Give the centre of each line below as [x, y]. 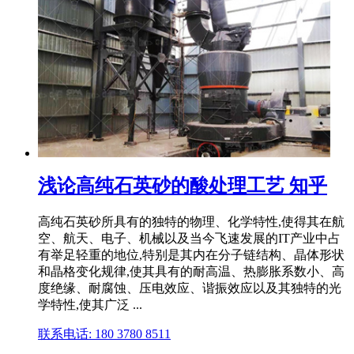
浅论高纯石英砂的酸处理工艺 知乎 [183, 185]
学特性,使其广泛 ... [90, 304]
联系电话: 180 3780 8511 [104, 333]
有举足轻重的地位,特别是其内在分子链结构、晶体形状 [191, 254]
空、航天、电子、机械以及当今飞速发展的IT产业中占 [189, 238]
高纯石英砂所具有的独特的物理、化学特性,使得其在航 [191, 221]
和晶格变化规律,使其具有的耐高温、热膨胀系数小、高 [191, 271]
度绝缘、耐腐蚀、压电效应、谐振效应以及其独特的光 [190, 288]
